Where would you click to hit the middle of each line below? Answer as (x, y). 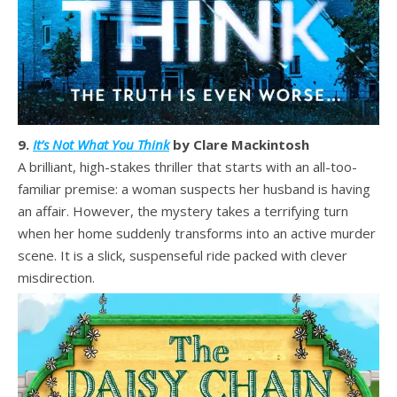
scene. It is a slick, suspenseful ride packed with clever (183, 256)
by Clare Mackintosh (239, 145)
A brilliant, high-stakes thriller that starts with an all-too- (187, 167)
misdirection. (56, 278)
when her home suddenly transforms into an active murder (197, 234)
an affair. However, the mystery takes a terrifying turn (183, 211)
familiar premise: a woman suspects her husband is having (194, 189)
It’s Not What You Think (101, 145)
